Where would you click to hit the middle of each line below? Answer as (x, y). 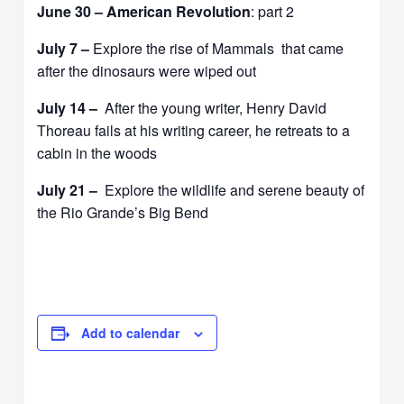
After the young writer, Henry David (214, 108)
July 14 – (69, 108)
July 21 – (69, 190)
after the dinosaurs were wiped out (147, 71)
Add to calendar (131, 333)
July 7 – (65, 49)
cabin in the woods (97, 153)
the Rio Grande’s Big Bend (123, 213)
